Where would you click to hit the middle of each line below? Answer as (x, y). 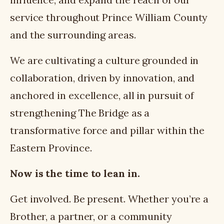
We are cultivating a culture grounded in (104, 60)
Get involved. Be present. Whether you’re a (109, 198)
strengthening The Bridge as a (80, 112)
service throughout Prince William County (109, 17)
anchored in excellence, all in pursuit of (102, 95)
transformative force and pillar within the (107, 130)
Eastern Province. (51, 147)
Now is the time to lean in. (75, 173)
